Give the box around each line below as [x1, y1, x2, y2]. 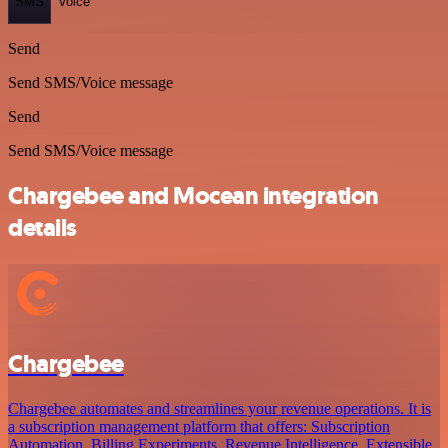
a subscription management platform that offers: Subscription [8, 418, 390, 436]
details [8, 212, 77, 245]
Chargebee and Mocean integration [8, 180, 379, 213]
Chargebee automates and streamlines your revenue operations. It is [8, 400, 431, 418]
